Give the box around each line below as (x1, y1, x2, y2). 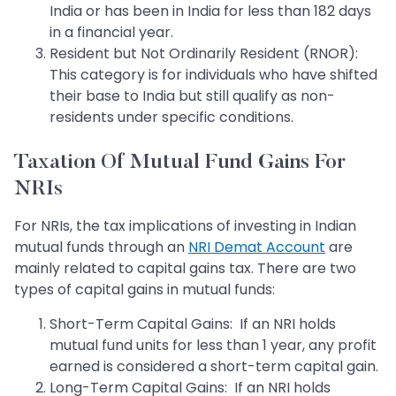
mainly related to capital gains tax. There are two (14, 257, 356, 278)
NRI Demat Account (188, 236, 325, 257)
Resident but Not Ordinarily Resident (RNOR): (49, 42, 358, 64)
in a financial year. (49, 21, 173, 42)
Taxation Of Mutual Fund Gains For (14, 151, 346, 173)
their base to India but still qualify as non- (49, 85, 335, 106)
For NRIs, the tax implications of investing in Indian (14, 215, 356, 236)
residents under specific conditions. (49, 106, 293, 127)
